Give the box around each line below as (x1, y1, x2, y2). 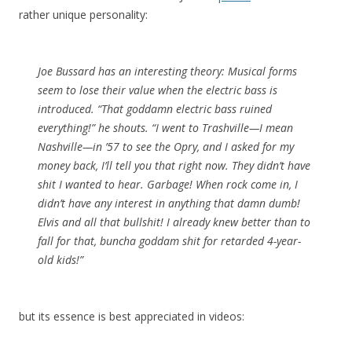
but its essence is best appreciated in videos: (19, 309, 244, 324)
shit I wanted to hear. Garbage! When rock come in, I (38, 177, 298, 192)
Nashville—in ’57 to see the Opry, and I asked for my (38, 139, 294, 154)
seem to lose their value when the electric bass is (38, 82, 277, 97)
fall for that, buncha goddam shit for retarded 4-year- (38, 233, 301, 248)
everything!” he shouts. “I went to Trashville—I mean (38, 120, 293, 135)
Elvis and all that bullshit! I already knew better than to (38, 214, 310, 229)
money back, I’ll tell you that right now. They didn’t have (38, 158, 310, 173)
